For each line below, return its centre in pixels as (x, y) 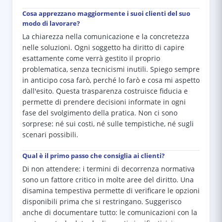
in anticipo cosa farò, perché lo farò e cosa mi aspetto (111, 80)
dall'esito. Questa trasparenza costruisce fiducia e (105, 91)
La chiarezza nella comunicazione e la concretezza (106, 37)
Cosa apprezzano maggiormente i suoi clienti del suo (106, 13)
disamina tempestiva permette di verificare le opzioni (111, 191)
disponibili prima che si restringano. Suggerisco (102, 202)
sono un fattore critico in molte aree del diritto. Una (108, 180)
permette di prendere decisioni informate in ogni (104, 102)
